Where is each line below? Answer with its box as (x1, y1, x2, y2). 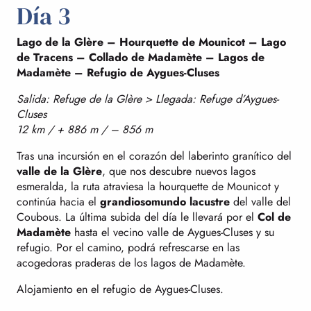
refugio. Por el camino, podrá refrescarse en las (17, 239, 239, 255)
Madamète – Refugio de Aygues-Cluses (17, 64, 219, 81)
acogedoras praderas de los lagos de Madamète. (17, 254, 246, 271)
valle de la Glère (17, 162, 102, 179)
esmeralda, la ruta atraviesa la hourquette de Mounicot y (17, 178, 279, 194)
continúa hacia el (17, 193, 100, 210)
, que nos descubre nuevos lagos (102, 162, 255, 179)
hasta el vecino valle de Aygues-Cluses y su (71, 224, 274, 240)
